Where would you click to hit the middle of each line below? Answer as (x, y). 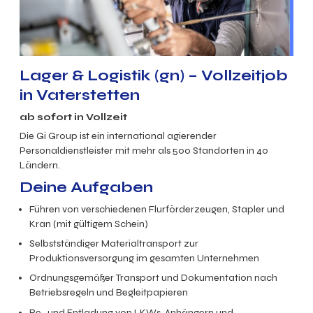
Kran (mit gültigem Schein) (89, 224)
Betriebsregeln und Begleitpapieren (109, 293)
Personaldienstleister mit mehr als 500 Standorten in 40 (144, 150)
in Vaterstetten (80, 95)
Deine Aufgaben (86, 187)
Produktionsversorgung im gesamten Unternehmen (145, 259)
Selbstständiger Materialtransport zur (114, 244)
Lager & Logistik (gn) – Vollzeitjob (154, 76)
